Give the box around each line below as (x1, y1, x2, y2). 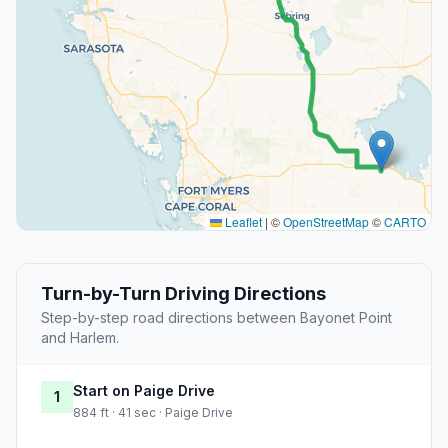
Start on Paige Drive (73, 382, 215, 400)
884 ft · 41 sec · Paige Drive (73, 405, 233, 421)
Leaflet (222, 213, 262, 231)
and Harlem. (41, 329, 119, 347)
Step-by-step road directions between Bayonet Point (41, 309, 392, 327)
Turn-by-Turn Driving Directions (41, 283, 326, 305)
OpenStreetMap (283, 213, 369, 231)
